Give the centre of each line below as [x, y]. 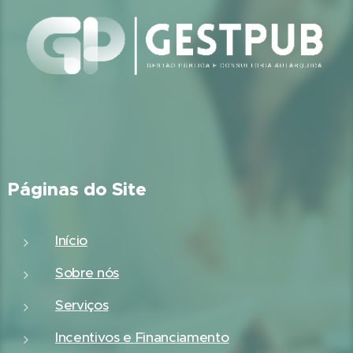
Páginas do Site [77, 190]
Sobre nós [87, 273]
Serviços [82, 305]
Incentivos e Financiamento [142, 337]
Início [72, 240]
